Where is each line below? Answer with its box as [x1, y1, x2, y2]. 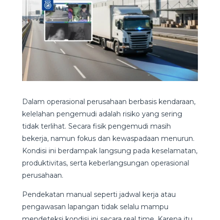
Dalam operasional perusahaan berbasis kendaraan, [22, 97, 195, 106]
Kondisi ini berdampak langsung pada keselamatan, [22, 146, 197, 155]
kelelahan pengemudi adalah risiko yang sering [22, 109, 182, 118]
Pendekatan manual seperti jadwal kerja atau [22, 190, 176, 199]
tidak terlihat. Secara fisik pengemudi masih [22, 121, 171, 131]
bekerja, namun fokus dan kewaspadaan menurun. [22, 134, 194, 143]
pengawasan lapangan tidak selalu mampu [22, 202, 168, 211]
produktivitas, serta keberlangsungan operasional [22, 158, 189, 167]
